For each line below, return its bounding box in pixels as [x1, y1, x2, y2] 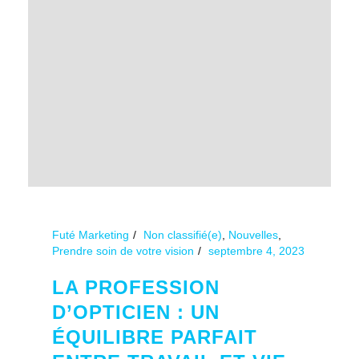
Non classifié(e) [143, 228, 222, 241]
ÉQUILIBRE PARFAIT [52, 325, 257, 348]
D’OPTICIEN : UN [52, 301, 220, 323]
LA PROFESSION [52, 276, 220, 298]
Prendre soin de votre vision [52, 244, 194, 257]
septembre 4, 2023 [208, 244, 305, 257]
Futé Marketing [52, 228, 129, 241]
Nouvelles [228, 228, 278, 241]
